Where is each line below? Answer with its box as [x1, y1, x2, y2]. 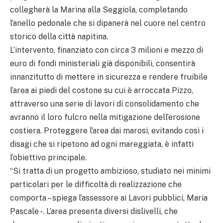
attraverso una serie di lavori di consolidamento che [10, 99, 199, 109]
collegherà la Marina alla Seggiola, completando [10, 4, 188, 14]
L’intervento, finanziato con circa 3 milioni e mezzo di [10, 45, 203, 55]
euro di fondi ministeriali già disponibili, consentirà [10, 58, 195, 68]
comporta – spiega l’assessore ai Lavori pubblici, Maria [10, 193, 208, 203]
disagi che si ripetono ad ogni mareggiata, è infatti [10, 139, 194, 149]
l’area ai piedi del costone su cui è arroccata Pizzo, [10, 85, 193, 95]
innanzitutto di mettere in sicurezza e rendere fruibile [10, 72, 208, 82]
